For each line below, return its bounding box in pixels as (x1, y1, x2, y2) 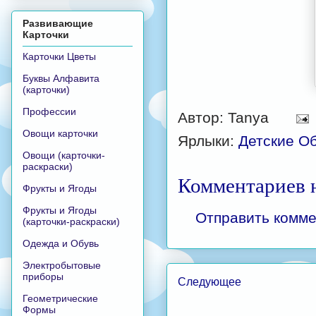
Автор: (178, 109, 228, 126)
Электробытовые (23, 259, 101, 271)
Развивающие (23, 17, 93, 29)
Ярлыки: (178, 132, 238, 149)
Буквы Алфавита (23, 72, 99, 84)
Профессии (23, 105, 76, 117)
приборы (23, 270, 63, 282)
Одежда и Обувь (23, 237, 99, 249)
